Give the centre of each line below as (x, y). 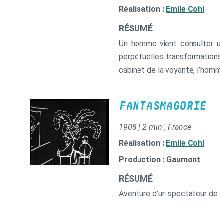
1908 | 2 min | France (155, 127)
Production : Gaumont (160, 159)
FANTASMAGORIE (163, 106)
